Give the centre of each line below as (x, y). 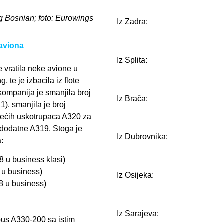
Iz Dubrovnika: (142, 137)
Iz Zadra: (132, 22)
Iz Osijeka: (135, 175)
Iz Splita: (132, 60)
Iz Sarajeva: (138, 213)
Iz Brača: (132, 98)
